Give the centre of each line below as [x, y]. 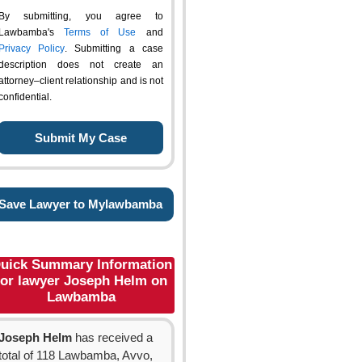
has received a [112, 338]
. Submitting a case [114, 48]
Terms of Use [100, 32]
